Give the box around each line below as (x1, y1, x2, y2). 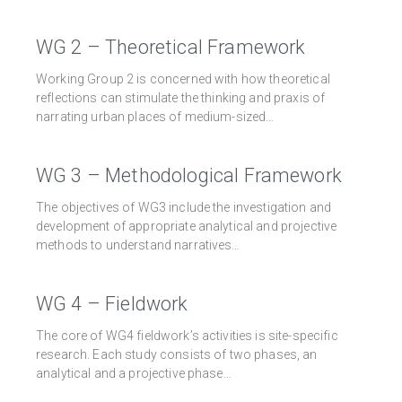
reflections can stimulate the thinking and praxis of (36, 91, 326, 106)
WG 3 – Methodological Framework (36, 164, 342, 188)
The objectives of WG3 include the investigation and (36, 200, 332, 215)
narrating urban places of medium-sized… (36, 109, 275, 125)
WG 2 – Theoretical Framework (36, 36, 306, 59)
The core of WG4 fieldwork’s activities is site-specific (36, 328, 338, 344)
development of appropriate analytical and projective (36, 219, 337, 234)
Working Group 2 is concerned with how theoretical (36, 72, 330, 87)
